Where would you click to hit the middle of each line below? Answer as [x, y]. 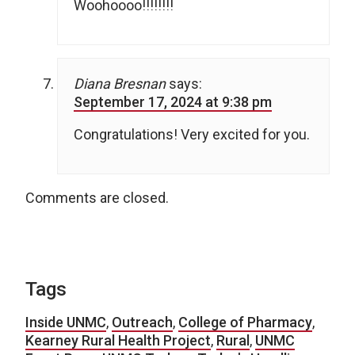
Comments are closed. [97, 197]
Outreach [142, 322]
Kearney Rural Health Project [118, 340]
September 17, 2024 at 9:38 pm [173, 101]
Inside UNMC [66, 322]
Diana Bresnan [120, 83]
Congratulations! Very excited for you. [192, 134]
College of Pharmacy [245, 322]
